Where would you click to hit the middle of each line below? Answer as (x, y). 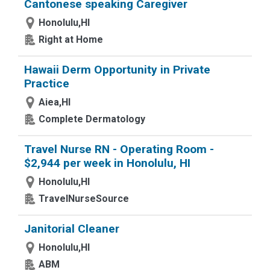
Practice (47, 83)
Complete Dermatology (92, 119)
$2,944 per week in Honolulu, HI (107, 163)
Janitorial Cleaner (72, 229)
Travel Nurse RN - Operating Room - (119, 149)
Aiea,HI (55, 102)
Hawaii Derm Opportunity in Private (117, 70)
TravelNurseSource (84, 199)
